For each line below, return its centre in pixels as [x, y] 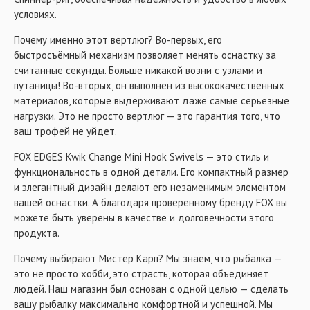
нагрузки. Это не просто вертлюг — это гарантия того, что [147, 116]
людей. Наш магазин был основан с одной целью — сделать [151, 289]
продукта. [37, 233]
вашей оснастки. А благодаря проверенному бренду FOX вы [151, 202]
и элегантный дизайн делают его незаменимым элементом [150, 187]
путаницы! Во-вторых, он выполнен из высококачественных [149, 85]
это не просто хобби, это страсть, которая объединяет [141, 274]
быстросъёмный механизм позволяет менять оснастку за [145, 55]
